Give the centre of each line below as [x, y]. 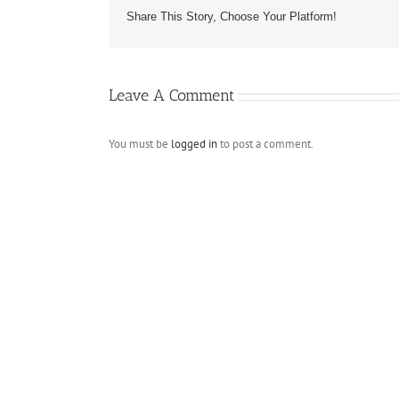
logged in [194, 144]
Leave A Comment [171, 95]
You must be [140, 144]
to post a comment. [265, 144]
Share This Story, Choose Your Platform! [232, 16]
